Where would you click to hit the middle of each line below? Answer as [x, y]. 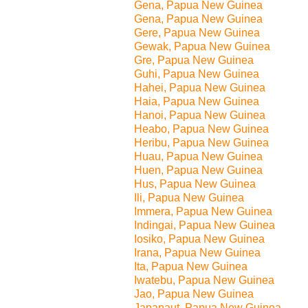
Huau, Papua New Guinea [198, 156]
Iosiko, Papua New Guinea [199, 239]
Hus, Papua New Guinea [195, 184]
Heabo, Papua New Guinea [201, 129]
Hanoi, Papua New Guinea [200, 115]
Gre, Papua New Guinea [194, 60]
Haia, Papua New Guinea [197, 101]
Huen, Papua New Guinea [198, 170]
